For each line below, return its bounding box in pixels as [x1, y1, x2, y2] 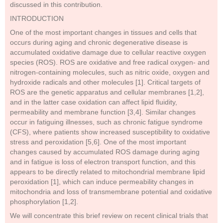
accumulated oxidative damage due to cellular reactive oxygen [10, 48, 206, 56]
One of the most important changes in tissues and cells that [10, 28, 197, 36]
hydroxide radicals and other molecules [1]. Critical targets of [10, 78, 201, 86]
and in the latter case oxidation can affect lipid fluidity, [10, 98, 177, 106]
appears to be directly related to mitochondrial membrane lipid [10, 168, 205, 176]
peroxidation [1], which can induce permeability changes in [10, 178, 194, 186]
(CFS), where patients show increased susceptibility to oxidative [10, 128, 210, 136]
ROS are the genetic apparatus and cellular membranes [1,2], [10, 88, 204, 96]
